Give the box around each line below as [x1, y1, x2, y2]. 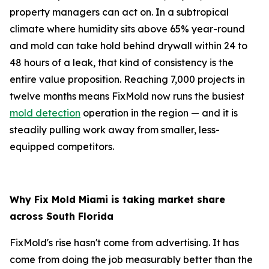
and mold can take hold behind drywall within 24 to [10, 39, 247, 52]
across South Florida [10, 210, 113, 222]
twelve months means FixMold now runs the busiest [10, 89, 244, 102]
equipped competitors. [10, 140, 114, 153]
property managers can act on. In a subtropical [10, 5, 229, 18]
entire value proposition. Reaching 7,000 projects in [10, 73, 245, 85]
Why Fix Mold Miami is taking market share [10, 193, 225, 205]
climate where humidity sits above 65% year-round [10, 22, 245, 35]
